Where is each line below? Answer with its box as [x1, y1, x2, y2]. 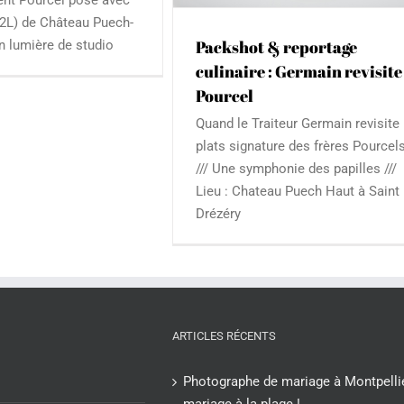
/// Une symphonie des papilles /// [196, 161, 398, 177]
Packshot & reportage [196, 36, 358, 58]
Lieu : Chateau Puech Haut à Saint [196, 183, 400, 199]
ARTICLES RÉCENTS [172, 328, 277, 343]
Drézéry [196, 206, 249, 222]
